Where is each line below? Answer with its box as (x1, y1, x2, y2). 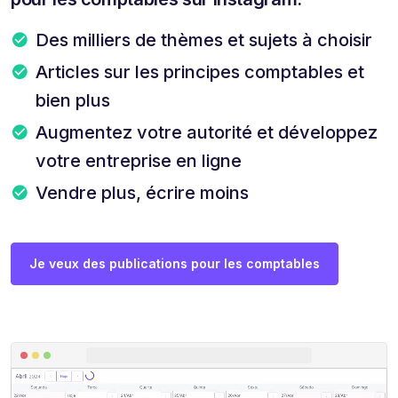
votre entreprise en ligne (36, 149, 242, 171)
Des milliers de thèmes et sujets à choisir (36, 28, 372, 51)
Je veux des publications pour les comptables (29, 255, 320, 271)
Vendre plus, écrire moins (36, 181, 249, 203)
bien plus (36, 89, 110, 111)
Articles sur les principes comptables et (36, 60, 364, 83)
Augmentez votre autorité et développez (36, 121, 378, 143)
